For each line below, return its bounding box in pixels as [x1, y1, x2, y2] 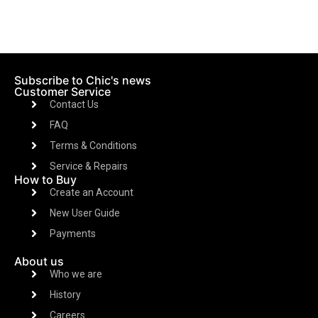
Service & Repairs [50, 160, 128, 172]
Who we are [50, 268, 102, 280]
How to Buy [14, 172, 77, 187]
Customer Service [14, 84, 111, 99]
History [50, 288, 81, 300]
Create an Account [50, 186, 133, 198]
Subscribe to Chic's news [14, 72, 151, 87]
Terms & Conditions [50, 139, 137, 151]
